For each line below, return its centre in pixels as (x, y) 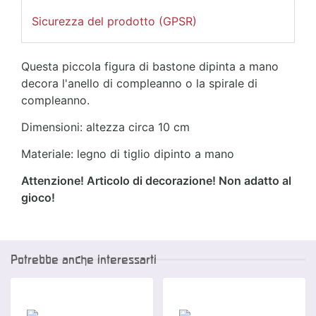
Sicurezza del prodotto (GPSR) (114, 22)
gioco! (38, 198)
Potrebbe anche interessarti (84, 260)
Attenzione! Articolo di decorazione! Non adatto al (156, 181)
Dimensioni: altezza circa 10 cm (107, 127)
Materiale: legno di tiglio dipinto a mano (129, 154)
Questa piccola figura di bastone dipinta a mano (150, 67)
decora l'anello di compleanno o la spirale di (139, 84)
